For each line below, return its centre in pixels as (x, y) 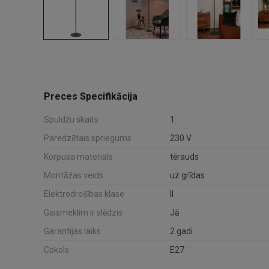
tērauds (184, 156)
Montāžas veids (74, 175)
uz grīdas (187, 175)
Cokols (56, 249)
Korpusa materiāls (78, 156)
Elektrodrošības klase (84, 194)
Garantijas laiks (72, 231)
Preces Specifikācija (91, 96)
